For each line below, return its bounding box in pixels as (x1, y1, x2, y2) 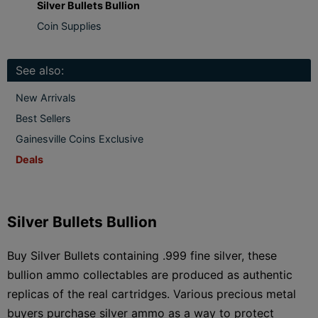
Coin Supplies (37, 19, 102, 32)
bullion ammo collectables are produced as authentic (7, 267, 292, 282)
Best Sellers (16, 111, 71, 124)
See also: (16, 62, 64, 77)
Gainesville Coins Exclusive (16, 132, 143, 145)
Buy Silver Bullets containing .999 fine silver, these (7, 248, 277, 263)
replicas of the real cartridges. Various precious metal (7, 286, 296, 301)
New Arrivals (16, 91, 76, 104)
